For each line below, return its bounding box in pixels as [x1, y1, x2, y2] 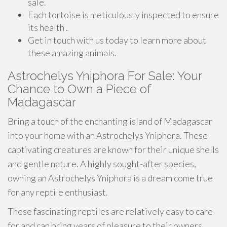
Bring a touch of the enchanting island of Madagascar [8, 116, 212, 127]
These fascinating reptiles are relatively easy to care [8, 206, 213, 217]
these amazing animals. [28, 47, 117, 58]
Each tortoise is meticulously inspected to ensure [28, 9, 219, 20]
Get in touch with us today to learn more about [28, 34, 206, 46]
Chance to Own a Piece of [8, 82, 151, 96]
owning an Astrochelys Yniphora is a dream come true [8, 172, 213, 183]
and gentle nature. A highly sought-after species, [8, 158, 196, 169]
